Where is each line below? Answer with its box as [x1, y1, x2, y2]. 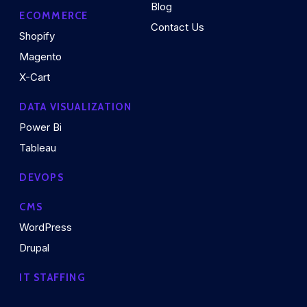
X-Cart [19, 71, 51, 84]
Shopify [19, 29, 56, 43]
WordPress [19, 221, 73, 234]
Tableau [19, 141, 57, 155]
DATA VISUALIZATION [19, 101, 132, 114]
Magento [19, 50, 62, 64]
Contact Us [151, 21, 205, 34]
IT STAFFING [19, 271, 86, 284]
